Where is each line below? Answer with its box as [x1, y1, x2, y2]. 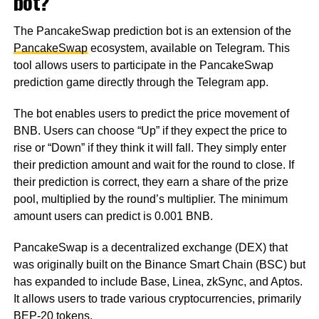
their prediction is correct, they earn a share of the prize [13, 175, 288, 188]
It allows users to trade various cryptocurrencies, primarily [13, 292, 301, 305]
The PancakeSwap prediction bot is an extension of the [13, 24, 291, 37]
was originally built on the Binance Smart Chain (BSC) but [13, 258, 305, 271]
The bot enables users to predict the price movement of [13, 107, 289, 120]
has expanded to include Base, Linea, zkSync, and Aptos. [13, 275, 303, 288]
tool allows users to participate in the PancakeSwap [13, 58, 273, 71]
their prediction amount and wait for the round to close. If [13, 158, 294, 171]
